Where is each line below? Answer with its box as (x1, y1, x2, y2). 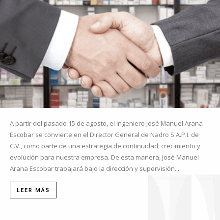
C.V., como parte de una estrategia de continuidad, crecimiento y (10, 141, 200, 151)
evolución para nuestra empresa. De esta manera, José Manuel (10, 153, 199, 162)
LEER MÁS (17, 187, 50, 194)
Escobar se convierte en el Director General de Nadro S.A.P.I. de (10, 130, 199, 139)
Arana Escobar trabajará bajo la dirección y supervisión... (10, 164, 179, 173)
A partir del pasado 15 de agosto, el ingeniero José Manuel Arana (10, 119, 203, 128)
